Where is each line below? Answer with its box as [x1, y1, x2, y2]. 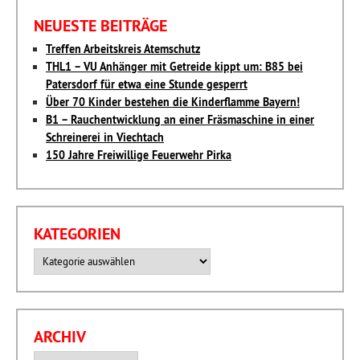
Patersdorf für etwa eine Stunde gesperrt [46, 77, 247, 92]
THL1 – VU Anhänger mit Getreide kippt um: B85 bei [46, 59, 303, 75]
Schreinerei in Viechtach [46, 130, 164, 145]
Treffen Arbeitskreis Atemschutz [46, 42, 200, 57]
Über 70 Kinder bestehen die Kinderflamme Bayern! [46, 95, 300, 110]
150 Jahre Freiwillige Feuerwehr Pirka [46, 148, 231, 163]
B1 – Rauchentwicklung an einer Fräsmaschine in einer [46, 112, 314, 128]
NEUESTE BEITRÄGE [34, 15, 167, 37]
